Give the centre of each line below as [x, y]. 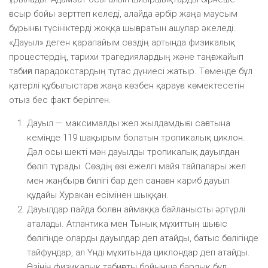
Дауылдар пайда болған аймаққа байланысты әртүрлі [136, 209]
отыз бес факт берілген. [60, 100]
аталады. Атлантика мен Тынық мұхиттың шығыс [127, 223]
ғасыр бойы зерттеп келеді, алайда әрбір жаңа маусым [123, 13]
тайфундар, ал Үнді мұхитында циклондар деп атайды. [138, 252]
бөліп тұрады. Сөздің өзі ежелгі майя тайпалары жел [136, 166]
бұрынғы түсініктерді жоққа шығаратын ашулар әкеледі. [122, 28]
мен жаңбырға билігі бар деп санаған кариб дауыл [128, 180]
